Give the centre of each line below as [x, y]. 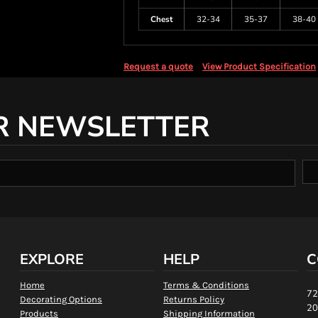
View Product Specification [259, 66]
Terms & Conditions [206, 285]
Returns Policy [193, 299]
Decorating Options [61, 299]
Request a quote [158, 66]
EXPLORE [51, 259]
